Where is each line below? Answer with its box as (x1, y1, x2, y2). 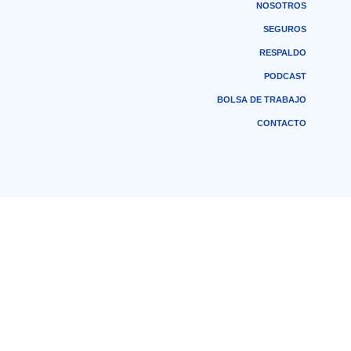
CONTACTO (257, 118, 306, 128)
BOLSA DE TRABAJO (217, 95, 306, 104)
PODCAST (264, 71, 306, 81)
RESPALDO (259, 48, 306, 57)
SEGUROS (263, 24, 306, 34)
